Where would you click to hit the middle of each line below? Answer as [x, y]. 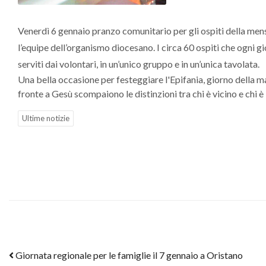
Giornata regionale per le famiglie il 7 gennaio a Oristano [128, 255]
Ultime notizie [46, 118]
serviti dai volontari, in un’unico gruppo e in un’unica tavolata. [139, 64]
